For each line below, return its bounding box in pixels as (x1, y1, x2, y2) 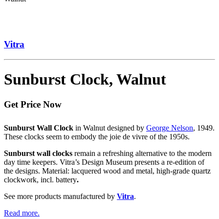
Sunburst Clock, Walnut (4, 70, 166, 88)
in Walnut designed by (75, 123, 146, 132)
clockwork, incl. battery (4, 175, 77, 184)
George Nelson (146, 123, 193, 132)
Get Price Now (4, 99, 62, 109)
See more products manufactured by (4, 192, 117, 200)
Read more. (4, 208, 40, 217)
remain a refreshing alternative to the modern (74, 149, 212, 157)
